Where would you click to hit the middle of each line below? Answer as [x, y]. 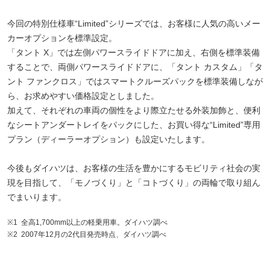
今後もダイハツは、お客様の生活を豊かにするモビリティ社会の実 [134, 168]
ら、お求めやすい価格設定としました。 [83, 96]
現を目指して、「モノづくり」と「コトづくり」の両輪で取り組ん [134, 182]
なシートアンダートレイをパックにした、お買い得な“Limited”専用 [134, 124]
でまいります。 [37, 197]
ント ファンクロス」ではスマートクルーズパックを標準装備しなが [135, 81]
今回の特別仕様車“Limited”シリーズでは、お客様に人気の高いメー [134, 23]
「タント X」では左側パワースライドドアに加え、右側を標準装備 [133, 52]
